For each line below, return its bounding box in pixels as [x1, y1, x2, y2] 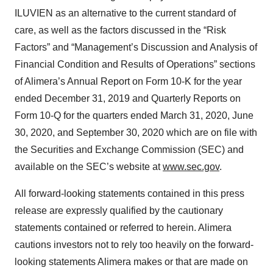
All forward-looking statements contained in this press [15, 188, 244, 199]
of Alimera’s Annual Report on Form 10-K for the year [15, 76, 242, 87]
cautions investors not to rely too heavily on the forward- [15, 239, 253, 250]
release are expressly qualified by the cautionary [15, 205, 223, 216]
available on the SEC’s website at [15, 161, 163, 172]
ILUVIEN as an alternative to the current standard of [15, 7, 236, 18]
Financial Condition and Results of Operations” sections [15, 58, 255, 69]
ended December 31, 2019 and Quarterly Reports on [15, 93, 241, 104]
